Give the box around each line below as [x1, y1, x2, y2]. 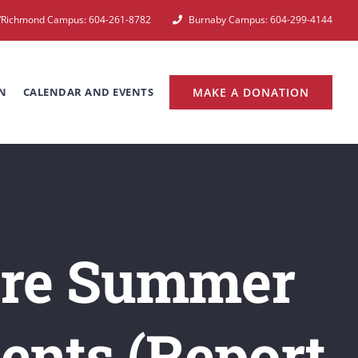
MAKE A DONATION [193, 84, 309, 100]
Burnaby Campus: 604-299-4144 [189, 13, 332, 26]
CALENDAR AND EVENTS [22, 84, 153, 99]
